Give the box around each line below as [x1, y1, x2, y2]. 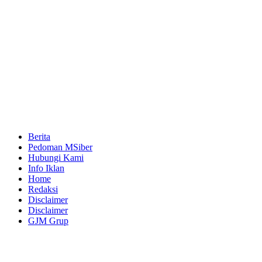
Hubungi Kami [28, 152, 84, 163]
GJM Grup [28, 215, 68, 226]
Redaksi [28, 184, 58, 194]
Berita [28, 131, 50, 142]
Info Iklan [28, 163, 64, 173]
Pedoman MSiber [28, 142, 92, 152]
